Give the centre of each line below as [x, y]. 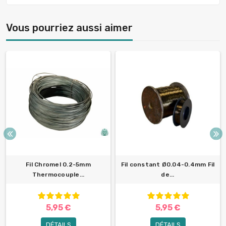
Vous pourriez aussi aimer [69, 28]
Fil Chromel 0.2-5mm [58, 165]
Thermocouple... [58, 175]
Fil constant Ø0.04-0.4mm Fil [168, 165]
